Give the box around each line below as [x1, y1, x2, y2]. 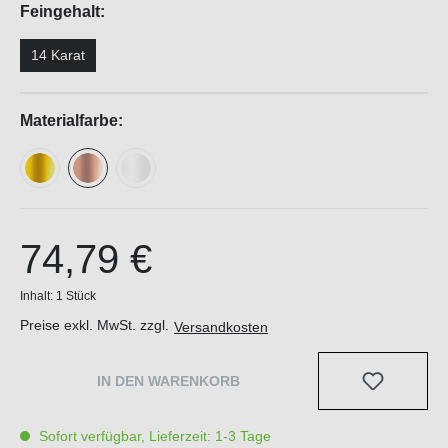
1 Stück [56, 289, 96, 304]
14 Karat [31, 47, 85, 64]
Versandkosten [174, 318, 268, 335]
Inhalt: [20, 289, 56, 304]
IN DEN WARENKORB [97, 373, 241, 390]
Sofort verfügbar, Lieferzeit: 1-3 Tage [35, 428, 271, 445]
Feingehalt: [20, 3, 105, 21]
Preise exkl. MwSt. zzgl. [20, 317, 173, 334]
